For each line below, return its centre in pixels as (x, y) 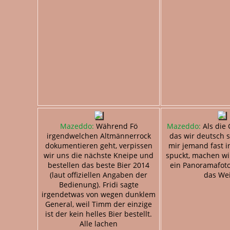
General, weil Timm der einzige (99, 204)
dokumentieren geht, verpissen (99, 145)
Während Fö (116, 126)
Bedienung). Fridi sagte (99, 184)
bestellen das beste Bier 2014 (99, 165)
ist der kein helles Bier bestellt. (99, 214)
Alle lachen (99, 223)
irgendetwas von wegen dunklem (99, 194)
